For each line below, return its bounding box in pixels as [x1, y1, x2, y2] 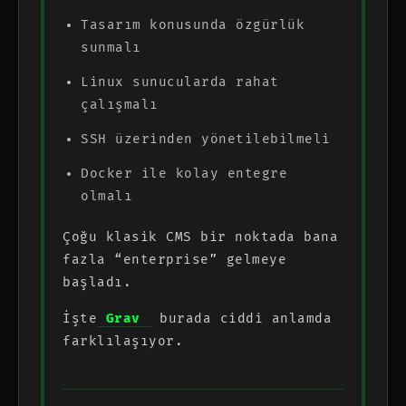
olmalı [81, 188, 132, 204]
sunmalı [81, 39, 141, 55]
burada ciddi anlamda [150, 310, 332, 326]
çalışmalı [81, 96, 159, 112]
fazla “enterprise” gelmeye [63, 251, 286, 267]
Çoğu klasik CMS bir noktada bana [63, 228, 338, 245]
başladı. [63, 274, 131, 290]
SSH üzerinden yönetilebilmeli [81, 130, 331, 147]
